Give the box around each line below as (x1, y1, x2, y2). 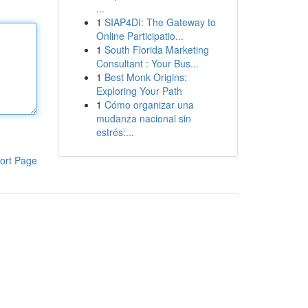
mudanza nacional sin (96, 111, 191, 125)
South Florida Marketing (104, 43, 209, 56)
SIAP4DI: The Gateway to (104, 15, 216, 29)
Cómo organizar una (104, 98, 194, 111)
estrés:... (96, 125, 134, 139)
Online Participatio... (96, 29, 184, 43)
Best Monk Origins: (104, 70, 187, 84)
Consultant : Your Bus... (96, 56, 199, 70)
